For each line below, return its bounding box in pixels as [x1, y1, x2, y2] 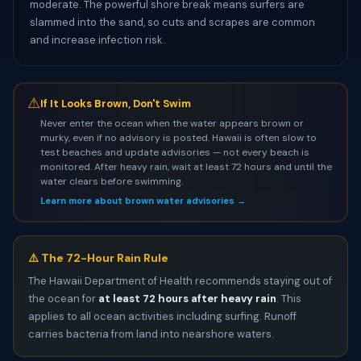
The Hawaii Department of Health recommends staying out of [28, 274, 332, 288]
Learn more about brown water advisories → [39, 194, 246, 206]
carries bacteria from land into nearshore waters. [28, 327, 274, 341]
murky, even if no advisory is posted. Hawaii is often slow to [39, 131, 317, 144]
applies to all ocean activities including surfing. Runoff [28, 309, 297, 323]
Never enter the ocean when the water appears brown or [39, 116, 304, 130]
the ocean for [28, 292, 98, 305]
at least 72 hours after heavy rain [98, 292, 276, 305]
